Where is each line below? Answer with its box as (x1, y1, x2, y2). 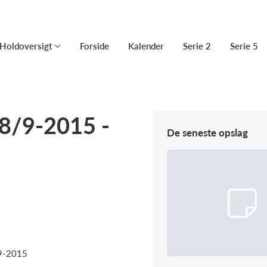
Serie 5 (230, 41, 258, 51)
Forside (80, 41, 109, 51)
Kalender (128, 41, 164, 51)
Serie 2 (183, 41, 211, 51)
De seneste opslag (167, 126, 248, 139)
